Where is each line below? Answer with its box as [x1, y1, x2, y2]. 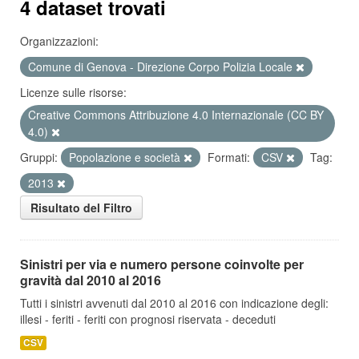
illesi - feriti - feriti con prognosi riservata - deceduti [20, 311, 276, 327]
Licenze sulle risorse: [20, 84, 127, 100]
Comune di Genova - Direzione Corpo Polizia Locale [28, 58, 296, 75]
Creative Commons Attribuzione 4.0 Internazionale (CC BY [28, 107, 324, 123]
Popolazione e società [69, 149, 184, 165]
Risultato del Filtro [30, 200, 132, 216]
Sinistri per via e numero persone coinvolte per [20, 255, 304, 273]
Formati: [208, 149, 250, 165]
